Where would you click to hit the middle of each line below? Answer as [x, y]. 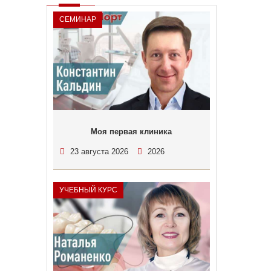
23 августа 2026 [99, 152]
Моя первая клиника [132, 132]
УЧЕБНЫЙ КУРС [88, 190]
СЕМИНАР [77, 19]
